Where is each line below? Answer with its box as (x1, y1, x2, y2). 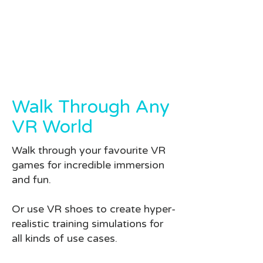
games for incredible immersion (12, 158, 164, 171)
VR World (12, 116, 93, 138)
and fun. (12, 173, 51, 186)
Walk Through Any (12, 96, 170, 118)
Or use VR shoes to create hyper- (12, 202, 176, 215)
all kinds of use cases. (12, 231, 117, 245)
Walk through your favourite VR (12, 143, 166, 157)
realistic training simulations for (12, 217, 163, 230)
